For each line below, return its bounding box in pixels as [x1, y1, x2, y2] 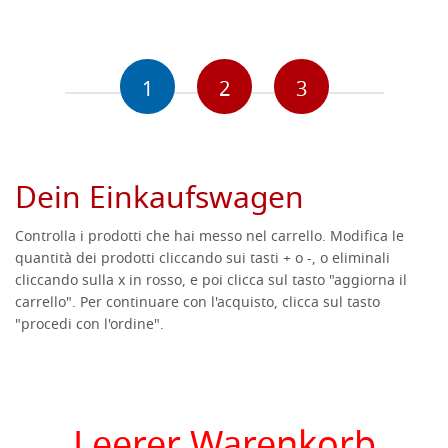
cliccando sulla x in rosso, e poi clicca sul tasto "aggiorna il [15, 270, 407, 294]
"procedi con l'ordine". [15, 314, 164, 338]
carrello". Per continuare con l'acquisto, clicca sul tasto [15, 292, 380, 316]
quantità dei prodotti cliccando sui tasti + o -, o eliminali [15, 248, 390, 272]
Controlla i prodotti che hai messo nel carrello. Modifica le [15, 226, 404, 250]
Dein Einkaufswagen [15, 176, 304, 226]
